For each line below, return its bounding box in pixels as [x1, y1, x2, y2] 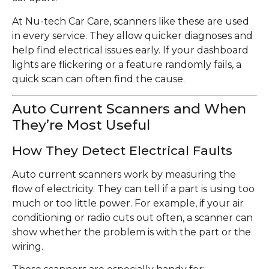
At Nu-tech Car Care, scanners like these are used [12, 15, 249, 27]
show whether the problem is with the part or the [12, 226, 251, 238]
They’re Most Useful [12, 116, 150, 133]
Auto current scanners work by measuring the [12, 168, 236, 180]
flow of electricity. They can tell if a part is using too [12, 183, 255, 195]
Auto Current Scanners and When [12, 100, 246, 117]
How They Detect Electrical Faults [12, 142, 232, 158]
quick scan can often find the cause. [12, 73, 185, 85]
